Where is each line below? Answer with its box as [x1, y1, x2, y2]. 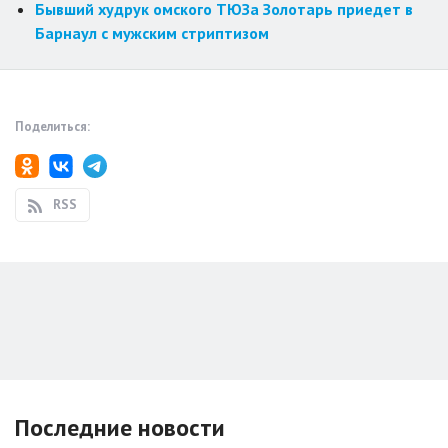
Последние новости [15, 412, 225, 444]
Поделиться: [15, 118, 90, 136]
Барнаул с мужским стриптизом [35, 23, 269, 44]
